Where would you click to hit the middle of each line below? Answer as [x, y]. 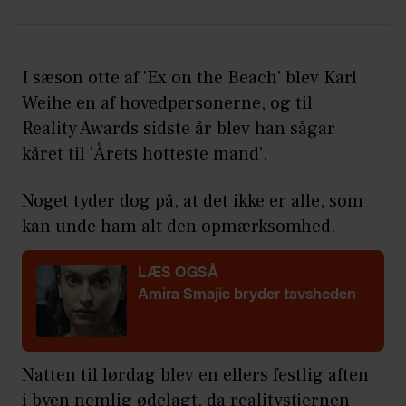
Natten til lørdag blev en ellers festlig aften [195, 375]
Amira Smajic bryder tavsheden [247, 295]
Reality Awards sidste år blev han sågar [179, 128]
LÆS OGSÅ [178, 273]
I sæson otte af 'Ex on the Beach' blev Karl [189, 77]
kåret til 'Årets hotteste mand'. [145, 154]
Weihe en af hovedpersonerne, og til [167, 103]
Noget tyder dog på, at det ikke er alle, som [193, 201]
